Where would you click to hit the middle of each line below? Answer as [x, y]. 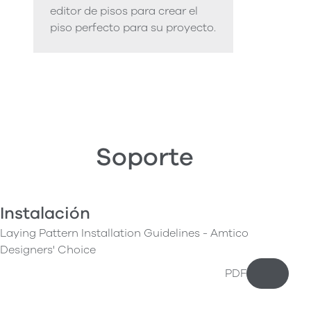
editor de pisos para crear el [124, 11]
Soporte [144, 158]
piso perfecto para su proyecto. [133, 28]
